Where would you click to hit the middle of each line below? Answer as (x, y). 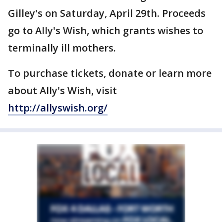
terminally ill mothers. (63, 48)
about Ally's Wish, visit (62, 90)
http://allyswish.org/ (58, 108)
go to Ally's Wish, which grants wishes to (106, 30)
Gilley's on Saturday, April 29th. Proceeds (107, 13)
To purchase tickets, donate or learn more (110, 73)
